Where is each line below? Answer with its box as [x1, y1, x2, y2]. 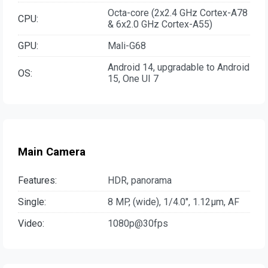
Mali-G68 [108, 40, 146, 52]
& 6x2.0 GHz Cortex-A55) [108, 19, 212, 31]
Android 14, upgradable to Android [108, 62, 249, 74]
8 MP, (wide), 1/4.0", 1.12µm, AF [108, 196, 239, 208]
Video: [18, 217, 44, 229]
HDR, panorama [108, 174, 172, 186]
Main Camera [18, 145, 86, 159]
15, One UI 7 [108, 73, 159, 85]
